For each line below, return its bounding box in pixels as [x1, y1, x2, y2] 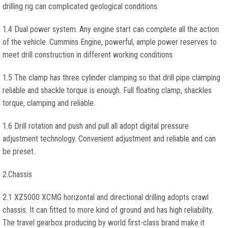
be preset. [3, 147, 35, 156]
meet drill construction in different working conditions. [3, 50, 174, 60]
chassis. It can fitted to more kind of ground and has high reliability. [3, 205, 213, 215]
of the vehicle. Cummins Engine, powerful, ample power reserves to [3, 37, 217, 47]
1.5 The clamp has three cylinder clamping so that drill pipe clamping [3, 73, 220, 82]
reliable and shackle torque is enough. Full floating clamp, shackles [3, 85, 212, 95]
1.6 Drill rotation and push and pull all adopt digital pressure [3, 121, 189, 131]
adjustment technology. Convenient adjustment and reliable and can [3, 134, 216, 144]
